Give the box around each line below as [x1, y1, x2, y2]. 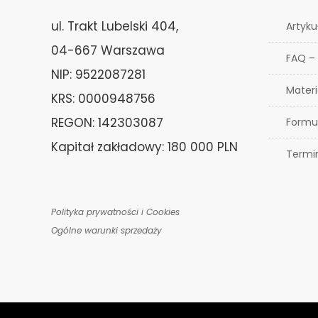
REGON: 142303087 [51, 114, 163, 131]
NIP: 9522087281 [51, 66, 146, 83]
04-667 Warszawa [51, 42, 165, 59]
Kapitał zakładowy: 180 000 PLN [51, 138, 238, 155]
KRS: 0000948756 [51, 90, 155, 107]
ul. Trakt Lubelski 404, [51, 18, 178, 35]
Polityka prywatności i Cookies [51, 206, 180, 218]
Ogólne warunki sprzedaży [51, 224, 162, 236]
